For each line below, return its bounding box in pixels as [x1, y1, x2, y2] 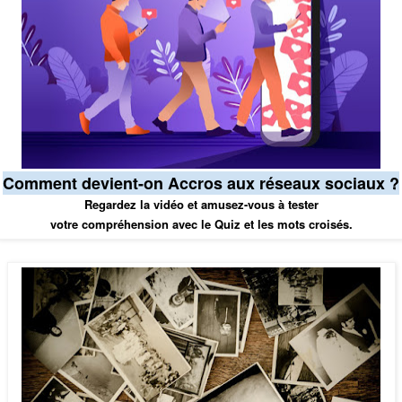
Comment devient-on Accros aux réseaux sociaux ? [3, 171, 399, 196]
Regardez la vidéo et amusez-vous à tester [83, 196, 319, 214]
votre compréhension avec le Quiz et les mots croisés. [49, 215, 353, 233]
